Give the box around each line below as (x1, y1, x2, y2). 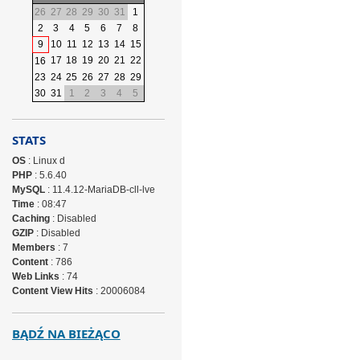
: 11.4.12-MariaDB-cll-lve (44, 184, 155, 195)
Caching (11, 213, 50, 224)
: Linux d (25, 155, 65, 166)
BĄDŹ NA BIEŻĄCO (11, 325, 121, 342)
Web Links (11, 271, 59, 282)
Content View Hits (11, 285, 93, 297)
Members (11, 242, 55, 253)
